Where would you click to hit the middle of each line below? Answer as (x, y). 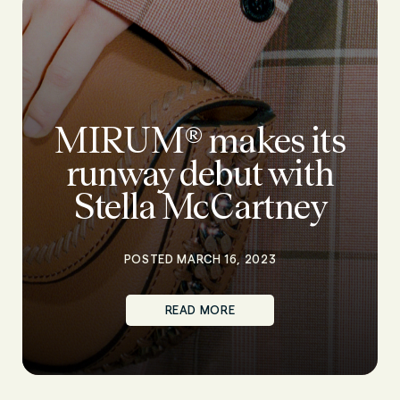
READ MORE (200, 310)
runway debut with (200, 173)
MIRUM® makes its (200, 140)
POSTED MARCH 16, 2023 (200, 259)
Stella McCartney (200, 206)
